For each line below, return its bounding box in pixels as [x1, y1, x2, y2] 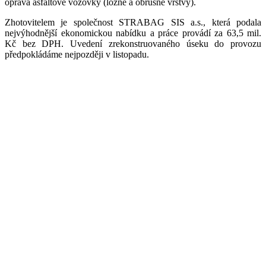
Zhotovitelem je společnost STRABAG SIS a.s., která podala [5, 17, 261, 27]
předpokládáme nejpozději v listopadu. [5, 49, 149, 59]
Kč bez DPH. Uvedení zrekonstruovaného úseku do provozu [5, 38, 261, 49]
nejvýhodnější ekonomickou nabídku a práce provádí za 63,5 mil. [5, 27, 261, 38]
